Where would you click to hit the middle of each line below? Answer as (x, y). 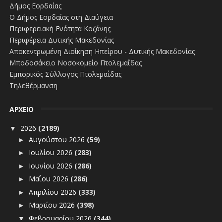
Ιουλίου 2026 (51, 153)
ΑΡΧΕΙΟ (21, 110)
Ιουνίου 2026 (51, 166)
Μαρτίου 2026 (53, 205)
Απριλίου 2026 (53, 192)
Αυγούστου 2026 (57, 139)
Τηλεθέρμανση (33, 85)
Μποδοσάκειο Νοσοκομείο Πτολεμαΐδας (75, 62)
